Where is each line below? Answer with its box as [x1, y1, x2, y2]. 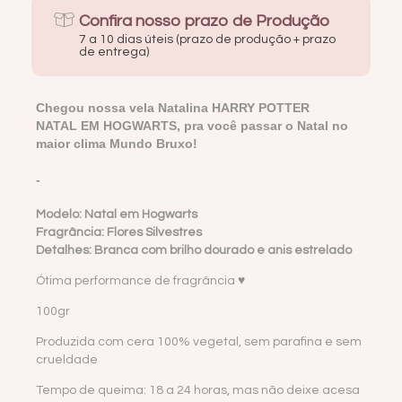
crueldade [36, 353, 98, 366]
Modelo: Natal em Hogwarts [36, 207, 197, 221]
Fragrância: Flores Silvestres [36, 225, 202, 239]
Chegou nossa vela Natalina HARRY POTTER [36, 100, 310, 115]
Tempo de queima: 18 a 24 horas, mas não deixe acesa [36, 383, 360, 397]
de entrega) [79, 45, 150, 58]
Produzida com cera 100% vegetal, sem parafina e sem [36, 335, 362, 348]
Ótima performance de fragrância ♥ [36, 274, 245, 287]
